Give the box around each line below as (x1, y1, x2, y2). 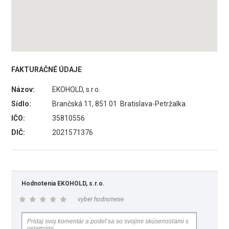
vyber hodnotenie (78, 196, 124, 203)
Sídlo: (11, 100, 32, 108)
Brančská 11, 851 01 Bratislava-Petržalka (52, 100, 186, 108)
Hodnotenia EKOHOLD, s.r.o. (21, 180, 105, 187)
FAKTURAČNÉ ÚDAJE (11, 65, 82, 74)
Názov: (11, 85, 35, 94)
